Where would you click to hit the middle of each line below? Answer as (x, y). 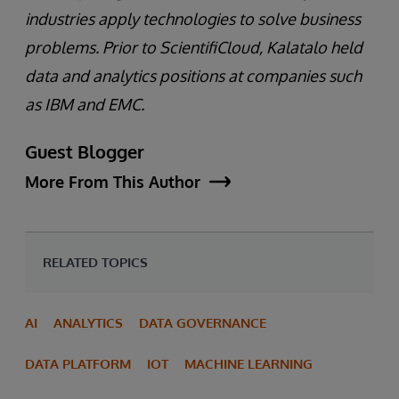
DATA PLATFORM (78, 363)
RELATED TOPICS (95, 262)
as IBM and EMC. (85, 104)
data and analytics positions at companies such (193, 75)
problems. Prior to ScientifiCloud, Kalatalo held (194, 47)
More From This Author (113, 181)
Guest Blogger (85, 151)
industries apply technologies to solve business (193, 18)
